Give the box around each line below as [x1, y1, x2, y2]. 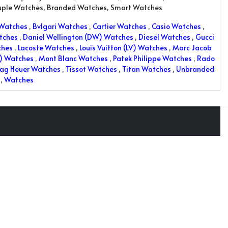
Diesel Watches [138, 32, 190, 42]
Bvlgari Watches [33, 21, 88, 31]
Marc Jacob [173, 43, 212, 52]
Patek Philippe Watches [113, 53, 192, 63]
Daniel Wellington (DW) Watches [23, 32, 133, 42]
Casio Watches [152, 21, 201, 31]
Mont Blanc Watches [39, 53, 108, 63]
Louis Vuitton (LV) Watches [79, 43, 167, 52]
